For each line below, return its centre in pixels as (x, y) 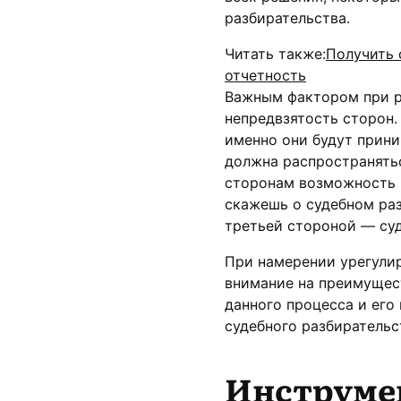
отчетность (265, 75)
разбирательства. (287, 17)
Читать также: (275, 53)
